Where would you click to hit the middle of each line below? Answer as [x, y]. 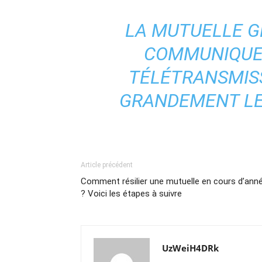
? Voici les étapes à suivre [131, 194]
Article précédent [107, 165]
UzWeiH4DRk [190, 248]
